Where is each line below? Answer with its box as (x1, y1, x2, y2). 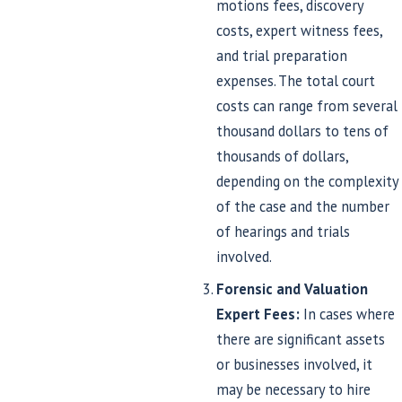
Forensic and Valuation (216, 278, 369, 299)
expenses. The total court (216, 70, 376, 91)
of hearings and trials (216, 221, 351, 241)
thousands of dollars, (216, 145, 349, 166)
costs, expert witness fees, (216, 20, 383, 40)
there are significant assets (216, 328, 386, 349)
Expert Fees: (216, 303, 304, 324)
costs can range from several (216, 95, 398, 116)
